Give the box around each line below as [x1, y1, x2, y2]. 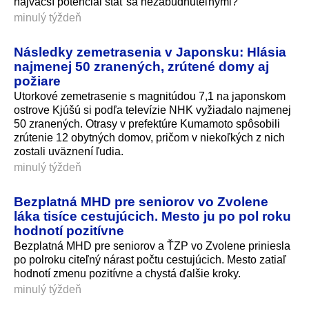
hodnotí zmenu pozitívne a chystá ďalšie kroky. [14, 267, 241, 279]
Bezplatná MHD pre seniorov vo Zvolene [14, 193, 268, 209]
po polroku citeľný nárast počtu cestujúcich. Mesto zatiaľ [14, 253, 286, 266]
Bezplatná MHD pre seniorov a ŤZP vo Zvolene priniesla [14, 239, 290, 252]
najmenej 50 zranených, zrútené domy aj [14, 58, 269, 74]
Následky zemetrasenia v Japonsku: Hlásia [14, 43, 286, 59]
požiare [14, 72, 61, 88]
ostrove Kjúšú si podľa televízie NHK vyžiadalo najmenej [14, 103, 291, 116]
